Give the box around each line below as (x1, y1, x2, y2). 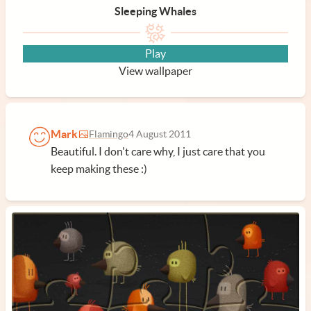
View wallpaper (119, 65, 192, 77)
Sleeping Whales (115, 5, 196, 17)
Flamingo (89, 129, 128, 140)
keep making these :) (51, 162, 147, 175)
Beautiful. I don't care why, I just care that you (51, 145, 265, 158)
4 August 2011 (128, 129, 191, 140)
